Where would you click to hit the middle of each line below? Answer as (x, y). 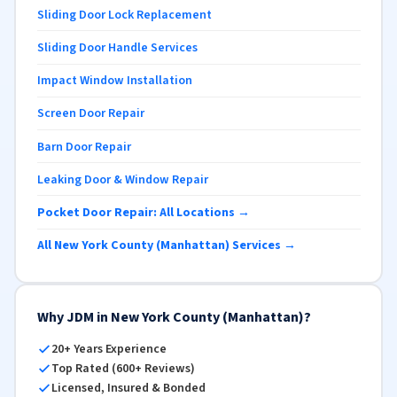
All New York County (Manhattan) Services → (166, 246)
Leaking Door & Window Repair (122, 179)
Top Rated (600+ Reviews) (123, 368)
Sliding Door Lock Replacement (124, 15)
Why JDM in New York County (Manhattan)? (174, 317)
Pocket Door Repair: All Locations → (143, 212)
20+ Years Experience (109, 349)
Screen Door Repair (90, 114)
